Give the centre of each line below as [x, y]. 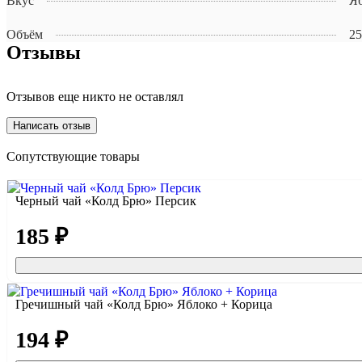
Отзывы [44, 53]
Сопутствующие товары [73, 157]
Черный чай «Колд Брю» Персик [106, 201]
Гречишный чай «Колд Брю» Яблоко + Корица [144, 305]
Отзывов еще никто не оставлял [95, 97]
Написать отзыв [52, 126]
